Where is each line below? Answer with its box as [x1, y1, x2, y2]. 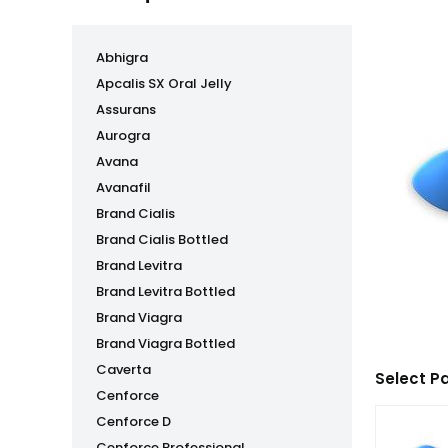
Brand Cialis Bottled [96, 230, 228, 249]
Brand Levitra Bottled [96, 282, 235, 301]
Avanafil [96, 178, 151, 197]
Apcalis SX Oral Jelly [96, 74, 232, 93]
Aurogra [96, 126, 150, 145]
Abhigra [96, 48, 148, 67]
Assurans [96, 100, 156, 119]
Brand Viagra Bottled [96, 334, 235, 353]
